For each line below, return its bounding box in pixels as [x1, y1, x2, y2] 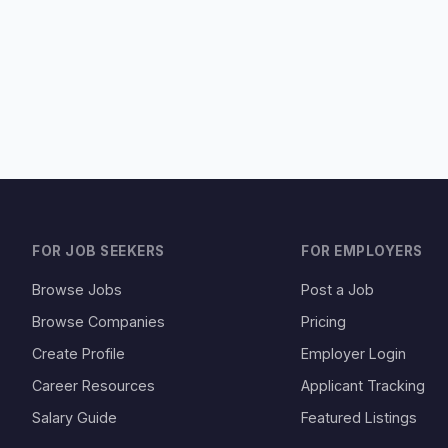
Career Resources [32, 377, 155, 394]
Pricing [301, 313, 347, 330]
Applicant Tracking [301, 377, 426, 394]
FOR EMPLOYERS [301, 243, 423, 259]
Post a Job [301, 281, 375, 298]
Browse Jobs [32, 281, 122, 298]
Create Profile [32, 345, 125, 362]
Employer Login [301, 345, 407, 362]
